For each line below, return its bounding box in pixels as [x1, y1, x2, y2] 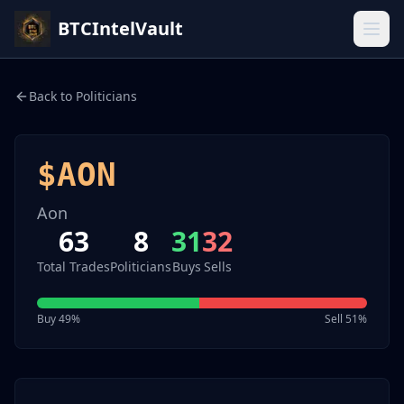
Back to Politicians [29, 87, 137, 105]
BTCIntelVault [58, 16, 183, 41]
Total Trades [37, 258, 110, 275]
